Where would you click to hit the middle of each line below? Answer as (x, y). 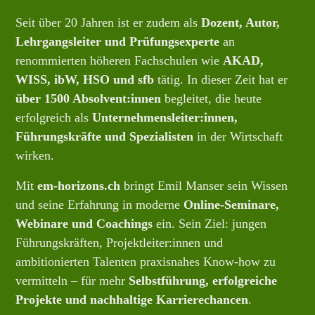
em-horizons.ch (79, 186)
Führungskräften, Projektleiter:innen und (120, 243)
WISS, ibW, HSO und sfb (85, 80)
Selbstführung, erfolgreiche (203, 281)
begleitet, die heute (212, 99)
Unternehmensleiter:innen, (165, 118)
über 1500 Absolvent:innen (89, 99)
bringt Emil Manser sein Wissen (204, 186)
